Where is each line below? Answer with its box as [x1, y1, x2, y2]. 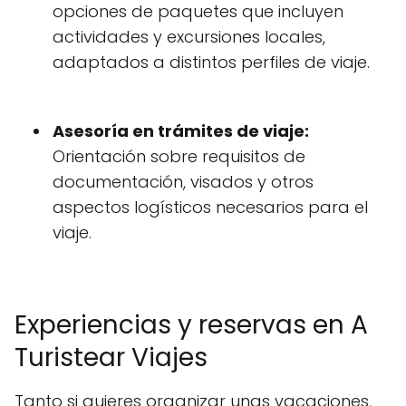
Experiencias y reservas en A [14, 307, 368, 343]
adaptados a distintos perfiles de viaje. [53, 51, 370, 74]
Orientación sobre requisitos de [53, 145, 305, 169]
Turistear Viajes [14, 340, 208, 376]
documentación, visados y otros [53, 170, 314, 194]
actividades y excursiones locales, [53, 25, 325, 49]
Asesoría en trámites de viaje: [53, 120, 309, 143]
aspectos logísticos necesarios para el [53, 196, 368, 219]
